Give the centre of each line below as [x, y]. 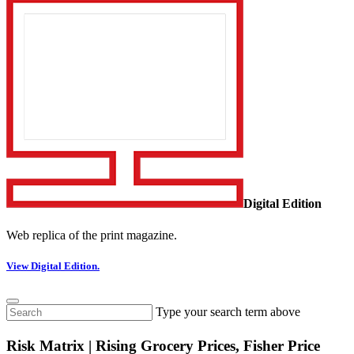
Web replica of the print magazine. [92, 235]
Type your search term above [228, 312]
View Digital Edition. [53, 265]
